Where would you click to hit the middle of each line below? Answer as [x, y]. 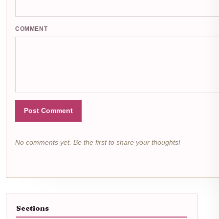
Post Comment [48, 110]
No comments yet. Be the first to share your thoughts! [98, 142]
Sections [33, 208]
